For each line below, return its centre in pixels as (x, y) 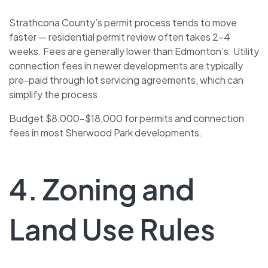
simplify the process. (55, 95)
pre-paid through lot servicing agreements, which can (126, 80)
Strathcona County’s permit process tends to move (123, 23)
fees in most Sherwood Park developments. (106, 133)
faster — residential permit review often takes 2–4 (120, 37)
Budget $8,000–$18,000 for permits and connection (127, 118)
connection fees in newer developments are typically (126, 66)
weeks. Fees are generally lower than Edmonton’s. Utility (134, 51)
